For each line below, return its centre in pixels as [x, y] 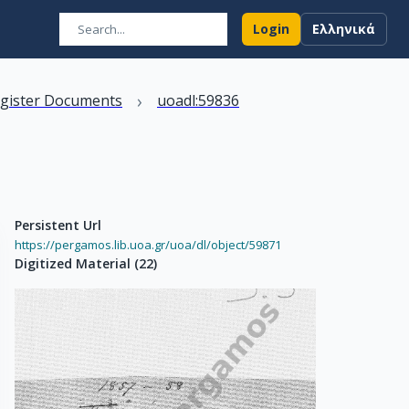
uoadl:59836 [198, 100]
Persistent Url [58, 225]
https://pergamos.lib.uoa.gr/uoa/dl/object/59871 [148, 245]
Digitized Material [73, 263]
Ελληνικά [344, 29]
